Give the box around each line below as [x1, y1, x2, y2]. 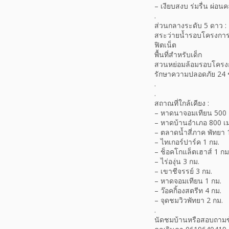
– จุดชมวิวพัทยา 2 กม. [154, 195, 223, 205]
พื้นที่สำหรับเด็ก [154, 50, 202, 60]
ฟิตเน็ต [154, 40, 176, 50]
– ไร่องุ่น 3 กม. [154, 156, 199, 167]
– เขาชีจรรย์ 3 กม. [154, 166, 212, 176]
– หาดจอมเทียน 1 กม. [154, 176, 221, 186]
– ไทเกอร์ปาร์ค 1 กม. [154, 137, 219, 147]
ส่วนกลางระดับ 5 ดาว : [154, 20, 226, 31]
